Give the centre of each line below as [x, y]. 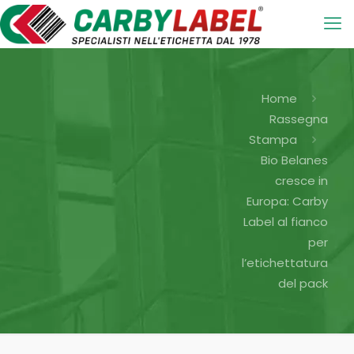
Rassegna [299, 119]
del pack [303, 283]
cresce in [301, 181]
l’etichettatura [285, 263]
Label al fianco [286, 222]
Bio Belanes [294, 160]
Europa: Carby [287, 201]
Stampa [273, 139]
